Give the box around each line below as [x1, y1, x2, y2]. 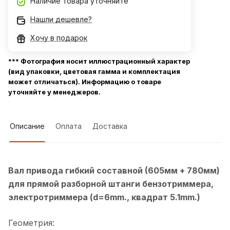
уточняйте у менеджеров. [8, 88, 101, 97]
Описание [10, 122, 45, 131]
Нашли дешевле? [30, 15, 92, 24]
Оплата [55, 122, 82, 131]
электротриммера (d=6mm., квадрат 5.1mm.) [8, 192, 200, 203]
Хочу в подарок [30, 33, 87, 43]
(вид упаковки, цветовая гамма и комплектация [8, 67, 180, 76]
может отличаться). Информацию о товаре [8, 78, 161, 86]
